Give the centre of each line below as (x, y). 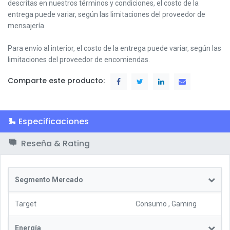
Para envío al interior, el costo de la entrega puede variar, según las (114, 48)
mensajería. (27, 25)
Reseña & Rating (54, 143)
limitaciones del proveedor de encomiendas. (79, 59)
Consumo (151, 204)
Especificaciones (54, 121)
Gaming (184, 204)
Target (26, 204)
